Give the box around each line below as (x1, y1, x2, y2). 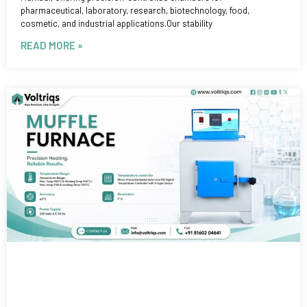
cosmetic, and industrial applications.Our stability (21, 17, 212, 29)
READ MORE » (21, 38, 83, 51)
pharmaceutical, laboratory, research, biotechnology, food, (21, 4, 249, 16)
